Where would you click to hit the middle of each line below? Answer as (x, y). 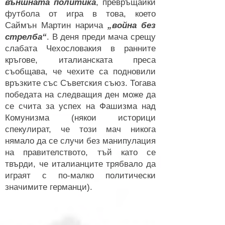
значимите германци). (49, 187)
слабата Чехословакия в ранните (80, 48)
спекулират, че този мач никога (80, 129)
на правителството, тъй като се (80, 152)
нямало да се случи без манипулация (80, 141)
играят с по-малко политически (80, 176)
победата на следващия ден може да (80, 95)
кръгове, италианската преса (80, 60)
